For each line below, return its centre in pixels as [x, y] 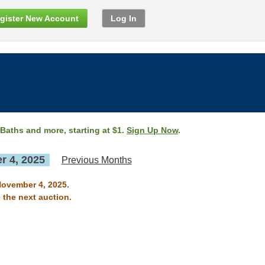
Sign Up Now [152, 130]
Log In [124, 18]
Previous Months [96, 160]
